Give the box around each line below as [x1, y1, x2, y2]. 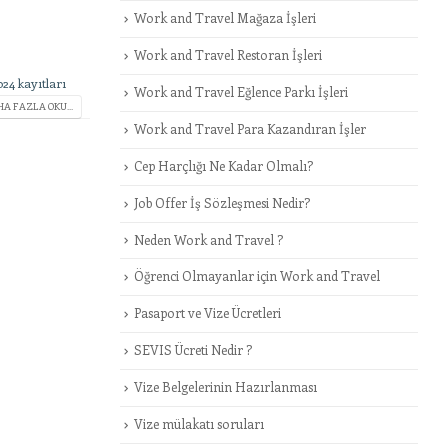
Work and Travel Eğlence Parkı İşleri [133, 83, 348, 100]
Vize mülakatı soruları [133, 414, 264, 432]
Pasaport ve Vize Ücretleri [133, 304, 281, 322]
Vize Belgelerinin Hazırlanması [133, 378, 317, 395]
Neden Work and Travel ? [133, 230, 283, 248]
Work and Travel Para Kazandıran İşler [133, 119, 366, 137]
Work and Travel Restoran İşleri [133, 46, 322, 64]
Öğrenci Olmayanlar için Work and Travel [133, 267, 380, 285]
